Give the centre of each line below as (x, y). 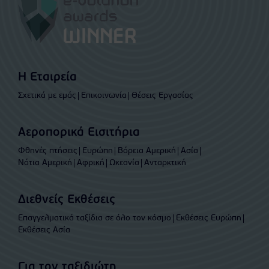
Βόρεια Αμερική (147, 151)
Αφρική (91, 163)
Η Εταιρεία (47, 77)
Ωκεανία (124, 163)
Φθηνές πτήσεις (48, 151)
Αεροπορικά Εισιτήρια (79, 133)
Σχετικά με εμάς (47, 96)
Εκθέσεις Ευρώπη (209, 218)
